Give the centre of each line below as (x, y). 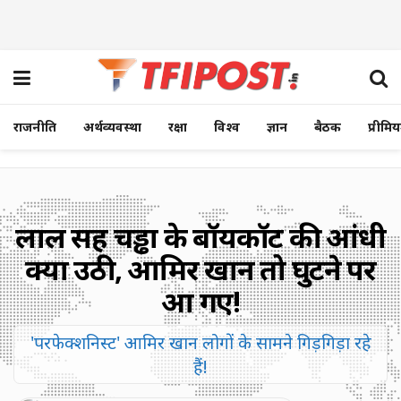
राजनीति (35, 127)
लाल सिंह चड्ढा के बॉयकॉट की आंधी (200, 237)
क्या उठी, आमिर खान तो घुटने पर (200, 269)
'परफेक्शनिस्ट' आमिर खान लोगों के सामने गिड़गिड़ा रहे (200, 342)
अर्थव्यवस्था (112, 127)
